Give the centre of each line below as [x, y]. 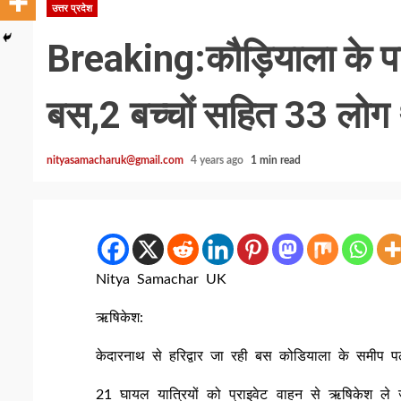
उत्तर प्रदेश [72, 8]
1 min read [276, 160]
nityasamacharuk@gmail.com [115, 160]
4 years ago [218, 160]
